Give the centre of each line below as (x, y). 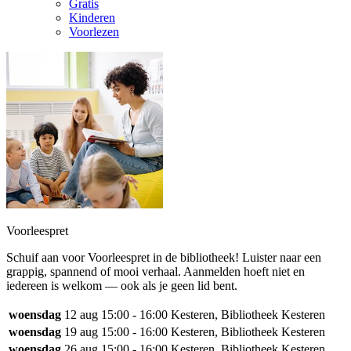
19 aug (81, 331)
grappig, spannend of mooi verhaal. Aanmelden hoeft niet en (156, 271)
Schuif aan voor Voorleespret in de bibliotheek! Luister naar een (164, 257)
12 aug (81, 314)
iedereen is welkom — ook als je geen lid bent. (122, 285)
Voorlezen (94, 31)
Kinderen (92, 17)
